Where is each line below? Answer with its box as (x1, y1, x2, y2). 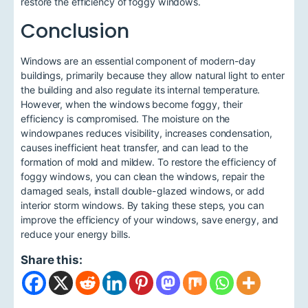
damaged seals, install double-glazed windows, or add (21, 185, 265, 197)
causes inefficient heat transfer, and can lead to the (21, 142, 248, 154)
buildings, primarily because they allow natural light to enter (21, 69, 285, 82)
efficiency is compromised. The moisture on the (21, 113, 230, 125)
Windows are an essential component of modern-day (21, 55, 256, 67)
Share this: (21, 252, 82, 267)
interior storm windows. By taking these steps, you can (21, 199, 264, 212)
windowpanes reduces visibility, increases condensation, (21, 127, 272, 140)
